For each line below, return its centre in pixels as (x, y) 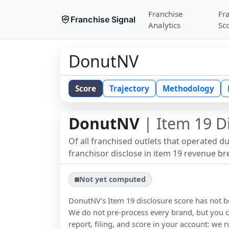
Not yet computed (113, 179)
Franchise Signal (103, 19)
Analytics (164, 25)
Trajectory (129, 88)
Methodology (188, 88)
